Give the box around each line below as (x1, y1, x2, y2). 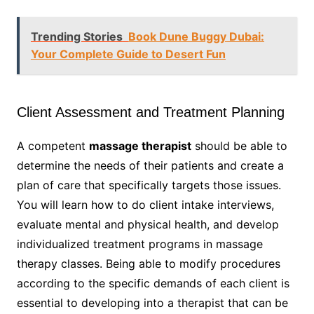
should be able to (191, 139, 287, 153)
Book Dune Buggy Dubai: (128, 29, 264, 44)
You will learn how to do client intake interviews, (16, 198, 274, 212)
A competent (16, 139, 89, 153)
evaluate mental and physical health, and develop (16, 217, 279, 232)
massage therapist (88, 139, 191, 153)
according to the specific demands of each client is (16, 276, 289, 291)
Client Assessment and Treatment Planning (16, 104, 285, 121)
